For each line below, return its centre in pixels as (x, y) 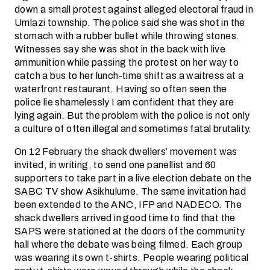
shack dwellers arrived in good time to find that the (125, 218)
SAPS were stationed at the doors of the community (130, 231)
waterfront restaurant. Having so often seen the (121, 89)
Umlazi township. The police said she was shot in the (130, 23)
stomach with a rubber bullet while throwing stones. (127, 36)
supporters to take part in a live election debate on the (133, 178)
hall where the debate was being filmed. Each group (128, 244)
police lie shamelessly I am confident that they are (124, 102)
